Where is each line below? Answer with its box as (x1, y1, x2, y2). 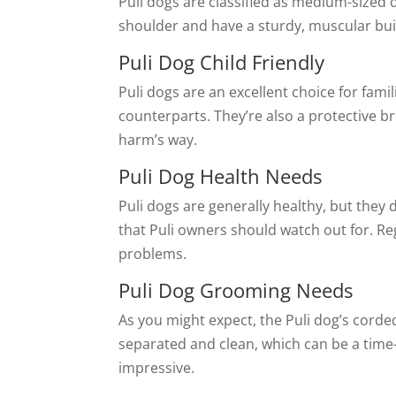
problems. (118, 244, 187, 263)
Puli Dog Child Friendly (118, 49, 325, 75)
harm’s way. (118, 130, 198, 149)
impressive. (118, 358, 195, 377)
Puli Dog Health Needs (118, 163, 323, 189)
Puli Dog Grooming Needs (118, 277, 354, 303)
